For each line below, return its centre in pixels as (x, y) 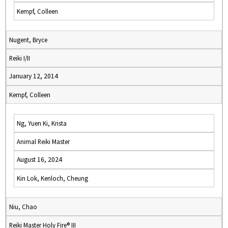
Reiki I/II (20, 58)
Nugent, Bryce (28, 40)
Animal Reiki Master (43, 141)
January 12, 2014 (34, 76)
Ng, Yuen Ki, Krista (42, 123)
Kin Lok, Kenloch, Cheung (52, 178)
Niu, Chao (23, 207)
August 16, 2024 (39, 160)
